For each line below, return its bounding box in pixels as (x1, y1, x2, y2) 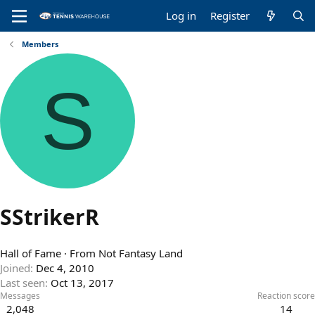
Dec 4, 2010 (36, 261, 94, 276)
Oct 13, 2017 (51, 276, 114, 290)
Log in (166, 8, 197, 22)
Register (210, 8, 250, 22)
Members (21, 39, 58, 49)
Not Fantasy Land (98, 246, 183, 261)
